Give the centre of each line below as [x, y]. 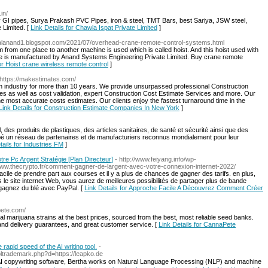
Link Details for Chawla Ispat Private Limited [94, 28]
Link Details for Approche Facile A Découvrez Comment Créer [174, 188]
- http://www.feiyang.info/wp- [156, 159]
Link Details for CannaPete [197, 224]
